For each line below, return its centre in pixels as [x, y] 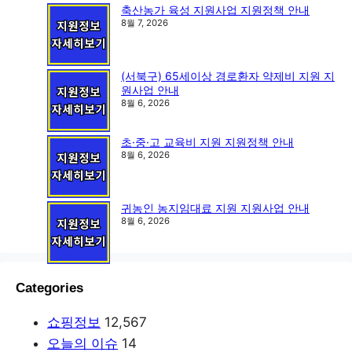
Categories [49, 288]
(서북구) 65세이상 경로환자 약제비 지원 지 [228, 76]
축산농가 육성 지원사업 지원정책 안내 [215, 10]
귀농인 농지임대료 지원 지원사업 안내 [215, 208]
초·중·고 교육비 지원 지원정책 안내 [207, 142]
